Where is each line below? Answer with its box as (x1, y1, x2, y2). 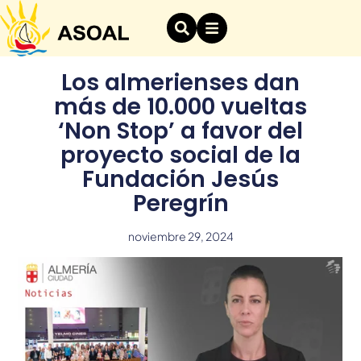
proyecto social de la (60, 139, 301, 171)
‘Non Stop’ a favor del (58, 114, 303, 147)
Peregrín (132, 187, 229, 219)
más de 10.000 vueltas (54, 90, 307, 122)
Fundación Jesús (82, 163, 279, 195)
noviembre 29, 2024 (127, 228, 234, 243)
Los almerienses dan (61, 66, 300, 98)
